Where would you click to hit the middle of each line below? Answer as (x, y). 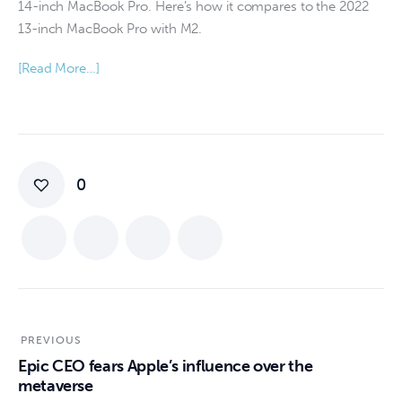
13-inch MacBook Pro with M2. (110, 28)
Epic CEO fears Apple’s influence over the (166, 367)
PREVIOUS (51, 341)
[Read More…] (59, 69)
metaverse (56, 386)
